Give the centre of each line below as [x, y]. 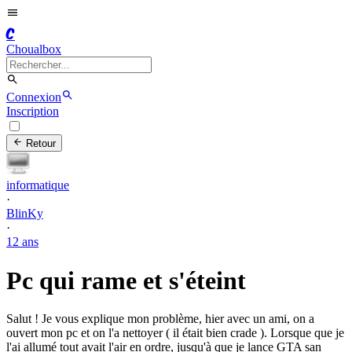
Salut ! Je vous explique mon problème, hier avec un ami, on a [160, 319]
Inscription [33, 111]
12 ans [22, 242]
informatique [38, 185]
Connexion [34, 97]
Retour [40, 144]
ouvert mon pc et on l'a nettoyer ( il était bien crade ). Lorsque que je [175, 333]
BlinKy [25, 214]
